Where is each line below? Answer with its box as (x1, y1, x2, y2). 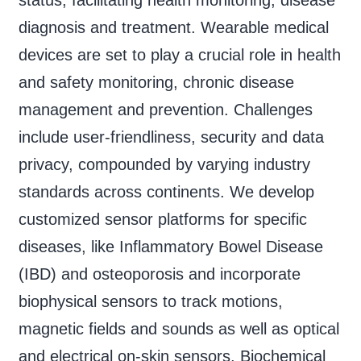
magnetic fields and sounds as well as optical (18, 319, 339, 338)
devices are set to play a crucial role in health (18, 45, 341, 64)
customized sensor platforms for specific (18, 210, 307, 228)
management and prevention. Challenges (18, 100, 313, 118)
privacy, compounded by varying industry (18, 155, 310, 173)
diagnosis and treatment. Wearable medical (18, 18, 329, 36)
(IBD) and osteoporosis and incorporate (18, 264, 301, 283)
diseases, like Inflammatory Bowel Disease (18, 237, 323, 255)
